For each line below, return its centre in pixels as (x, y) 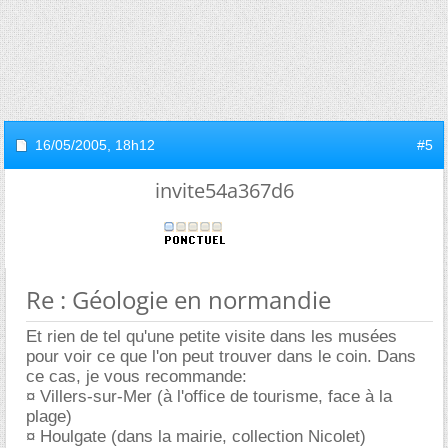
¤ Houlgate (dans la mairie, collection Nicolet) (196, 436)
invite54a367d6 (224, 190)
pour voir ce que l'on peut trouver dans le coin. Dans (221, 356)
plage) (49, 416)
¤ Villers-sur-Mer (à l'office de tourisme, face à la (209, 396)
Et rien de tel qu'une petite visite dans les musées (211, 336)
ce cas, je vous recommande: (136, 376)
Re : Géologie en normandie (178, 299)
